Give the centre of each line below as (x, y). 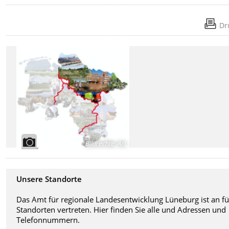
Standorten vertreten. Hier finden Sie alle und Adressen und (121, 209)
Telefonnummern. (48, 220)
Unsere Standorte (49, 179)
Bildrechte (100, 143)
